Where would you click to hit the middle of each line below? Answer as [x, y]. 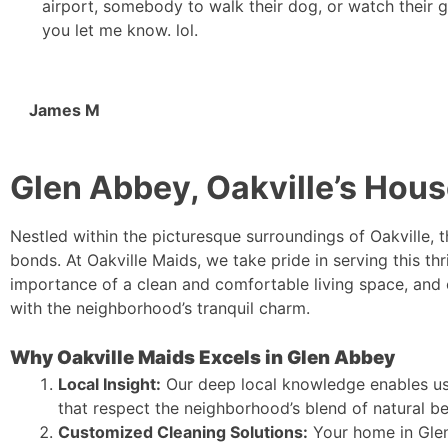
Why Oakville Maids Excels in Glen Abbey [202, 357]
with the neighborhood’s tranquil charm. [160, 307]
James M [64, 109]
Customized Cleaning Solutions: [183, 431]
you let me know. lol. [120, 29]
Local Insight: [109, 383]
